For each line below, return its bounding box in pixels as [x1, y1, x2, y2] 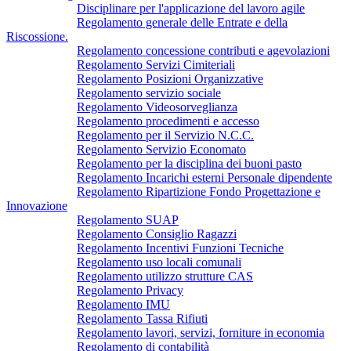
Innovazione [6, 198, 67, 212]
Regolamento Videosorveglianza [77, 100, 237, 114]
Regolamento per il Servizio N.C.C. [77, 128, 254, 142]
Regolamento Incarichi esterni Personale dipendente [77, 170, 332, 184]
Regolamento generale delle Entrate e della [77, 15, 288, 29]
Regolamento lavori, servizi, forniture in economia [77, 325, 324, 339]
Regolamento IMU [77, 297, 170, 311]
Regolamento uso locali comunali [77, 255, 241, 269]
